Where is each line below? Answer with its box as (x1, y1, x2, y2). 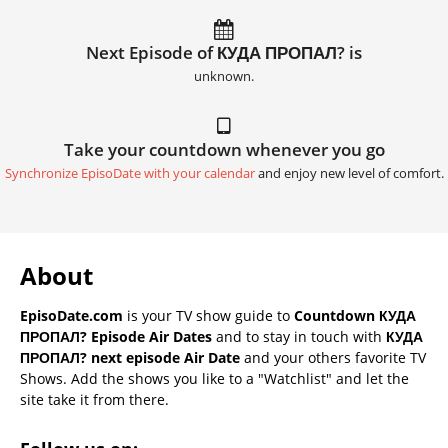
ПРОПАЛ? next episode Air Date (20, 347, 240, 367)
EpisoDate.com (20, 305, 123, 325)
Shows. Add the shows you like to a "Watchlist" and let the (20, 368, 409, 388)
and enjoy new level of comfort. (254, 164, 444, 182)
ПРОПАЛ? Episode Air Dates (20, 326, 212, 346)
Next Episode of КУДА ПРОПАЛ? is (86, 40, 362, 64)
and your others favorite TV (240, 347, 426, 367)
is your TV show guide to (123, 305, 294, 325)
